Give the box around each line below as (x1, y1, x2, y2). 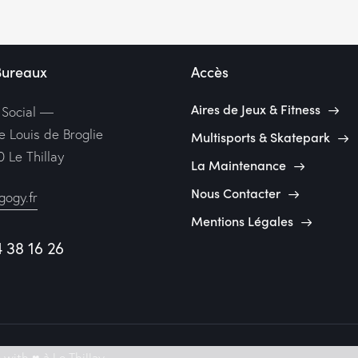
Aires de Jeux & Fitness (191, 100, 320, 118)
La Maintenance (191, 156, 286, 174)
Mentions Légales (191, 212, 293, 230)
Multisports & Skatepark (191, 128, 330, 146)
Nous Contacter (191, 184, 280, 202)
